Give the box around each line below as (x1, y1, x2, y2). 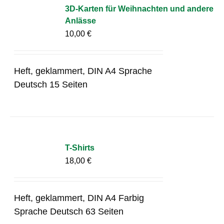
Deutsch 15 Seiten (14, 79, 88, 89)
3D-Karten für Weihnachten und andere (65, 4, 214, 13)
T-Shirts (65, 143, 95, 152)
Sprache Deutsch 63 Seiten (14, 206, 124, 216)
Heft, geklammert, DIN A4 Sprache (14, 65, 152, 76)
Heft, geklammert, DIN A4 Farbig (14, 192, 144, 203)
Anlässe (65, 16, 96, 25)
